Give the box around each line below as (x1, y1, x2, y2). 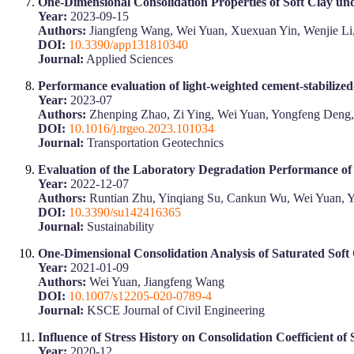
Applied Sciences (84, 51, 173, 66)
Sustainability (84, 219, 154, 233)
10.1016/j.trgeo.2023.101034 (69, 121, 214, 135)
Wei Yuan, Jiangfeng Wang (86, 274, 224, 288)
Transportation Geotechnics (84, 135, 224, 149)
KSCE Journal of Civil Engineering (84, 303, 265, 317)
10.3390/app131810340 (69, 37, 188, 51)
